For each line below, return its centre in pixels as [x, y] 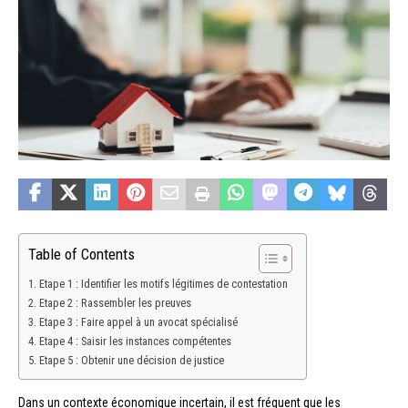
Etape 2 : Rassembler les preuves [115, 302]
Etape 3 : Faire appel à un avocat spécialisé [138, 321]
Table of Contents [82, 254]
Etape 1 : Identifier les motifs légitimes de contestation [163, 283]
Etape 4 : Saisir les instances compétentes [135, 341]
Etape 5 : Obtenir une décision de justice [131, 360]
